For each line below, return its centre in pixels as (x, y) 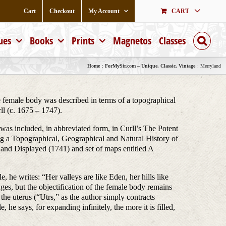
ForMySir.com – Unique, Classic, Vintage (150, 66)
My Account (104, 11)
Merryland (211, 66)
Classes (172, 41)
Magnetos (132, 41)
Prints (83, 41)
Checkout (62, 11)
